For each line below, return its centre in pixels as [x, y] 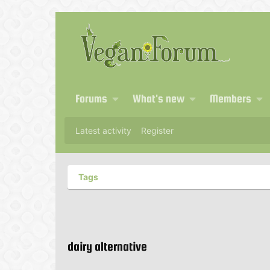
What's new [158, 99]
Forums [91, 99]
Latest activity [103, 130]
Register [157, 130]
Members [230, 99]
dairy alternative [107, 246]
